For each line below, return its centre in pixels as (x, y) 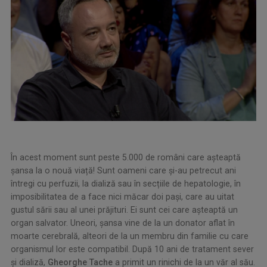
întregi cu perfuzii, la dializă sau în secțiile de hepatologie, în (126, 183)
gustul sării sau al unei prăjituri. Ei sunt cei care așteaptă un (124, 209)
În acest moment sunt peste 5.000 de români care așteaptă (126, 157)
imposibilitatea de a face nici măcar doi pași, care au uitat (122, 196)
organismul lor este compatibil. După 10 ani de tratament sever (132, 249)
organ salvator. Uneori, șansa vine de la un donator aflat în (123, 223)
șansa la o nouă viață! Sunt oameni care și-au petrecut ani (123, 170)
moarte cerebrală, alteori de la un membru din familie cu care (130, 236)
